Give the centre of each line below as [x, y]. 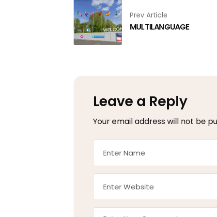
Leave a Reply [140, 101]
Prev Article [149, 15]
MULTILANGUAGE [160, 27]
